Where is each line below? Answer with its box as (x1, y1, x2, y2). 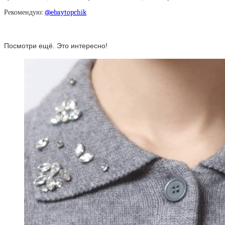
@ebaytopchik (45, 8, 86, 17)
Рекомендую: (4, 8, 45, 17)
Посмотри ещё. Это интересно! (4, 41, 107, 50)
